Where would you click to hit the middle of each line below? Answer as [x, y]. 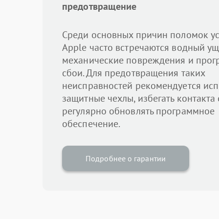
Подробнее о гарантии [126, 158]
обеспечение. [91, 124]
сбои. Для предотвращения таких [134, 73]
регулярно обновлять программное [139, 111]
